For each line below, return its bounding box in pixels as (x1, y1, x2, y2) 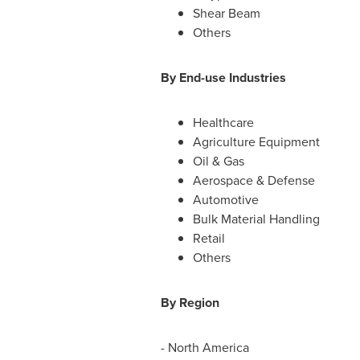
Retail (192, 229, 225, 247)
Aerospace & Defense (192, 171, 315, 190)
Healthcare (192, 113, 254, 132)
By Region (160, 293, 219, 312)
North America (167, 338, 249, 357)
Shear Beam (192, 4, 260, 22)
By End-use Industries (160, 68, 286, 87)
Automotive (192, 190, 259, 209)
